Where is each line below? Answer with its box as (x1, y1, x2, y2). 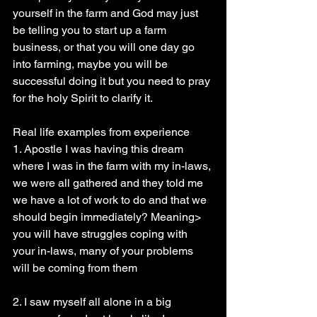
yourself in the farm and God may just (13, 6, 201, 20)
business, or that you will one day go (13, 40, 197, 54)
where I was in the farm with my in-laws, (13, 159, 214, 173)
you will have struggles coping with (13, 227, 190, 241)
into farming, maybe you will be (13, 57, 171, 71)
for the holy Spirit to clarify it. (13, 91, 153, 105)
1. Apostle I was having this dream (13, 142, 186, 156)
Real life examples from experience (13, 125, 190, 139)
